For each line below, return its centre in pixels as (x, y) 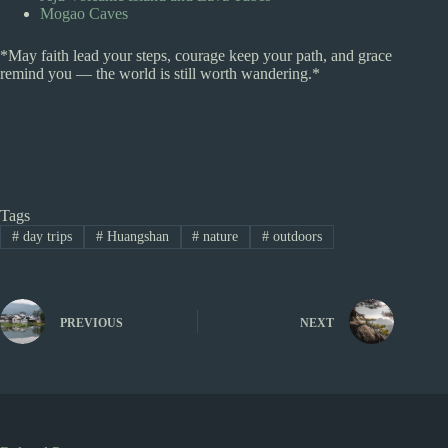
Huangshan (135, 236)
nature (219, 236)
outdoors (296, 236)
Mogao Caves (84, 13)
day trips (45, 236)
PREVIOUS (91, 322)
